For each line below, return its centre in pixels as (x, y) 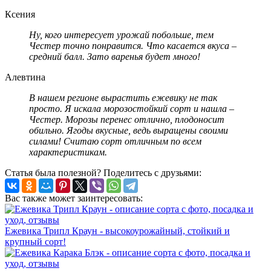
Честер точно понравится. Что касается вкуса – (133, 46)
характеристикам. (68, 152)
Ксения (20, 15)
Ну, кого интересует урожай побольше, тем (121, 35)
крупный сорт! (35, 242)
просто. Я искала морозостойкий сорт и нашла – (132, 109)
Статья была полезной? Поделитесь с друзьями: (103, 173)
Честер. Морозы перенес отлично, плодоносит (127, 120)
